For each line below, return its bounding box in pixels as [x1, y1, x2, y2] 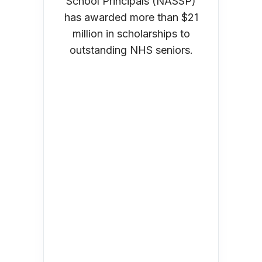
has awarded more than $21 [64, 11, 198, 23]
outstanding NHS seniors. [69, 43, 193, 56]
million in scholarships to [72, 27, 190, 40]
